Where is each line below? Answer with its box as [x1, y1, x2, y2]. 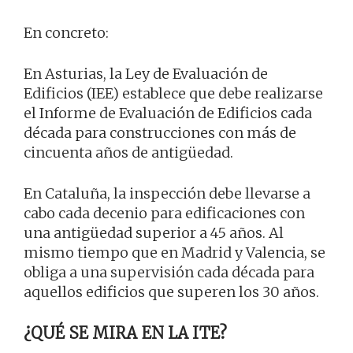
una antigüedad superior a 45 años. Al [24, 223, 284, 242]
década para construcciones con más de [24, 123, 296, 142]
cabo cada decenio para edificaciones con [24, 203, 305, 222]
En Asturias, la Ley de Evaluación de [24, 64, 268, 83]
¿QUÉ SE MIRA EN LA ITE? [24, 322, 227, 343]
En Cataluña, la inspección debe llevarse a [24, 184, 310, 203]
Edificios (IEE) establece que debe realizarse [24, 84, 323, 102]
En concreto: [24, 23, 109, 42]
